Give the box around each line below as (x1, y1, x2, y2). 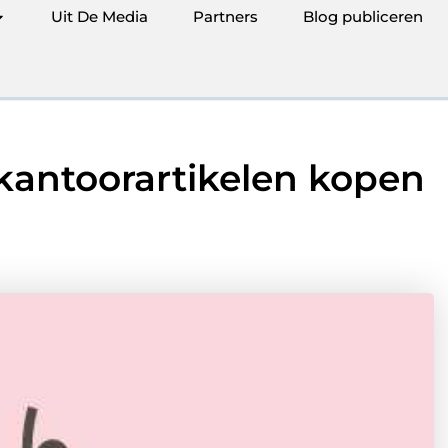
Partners (193, 7, 258, 26)
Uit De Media (51, 7, 148, 26)
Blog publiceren (303, 7, 423, 26)
